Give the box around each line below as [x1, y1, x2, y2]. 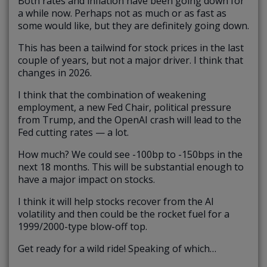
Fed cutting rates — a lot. [18, 125, 129, 139]
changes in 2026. [18, 66, 92, 79]
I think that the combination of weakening [18, 88, 206, 101]
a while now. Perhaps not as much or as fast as [18, 6, 226, 20]
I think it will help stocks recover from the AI [18, 194, 214, 208]
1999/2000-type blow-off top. [18, 219, 147, 233]
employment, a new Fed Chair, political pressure [18, 100, 231, 114]
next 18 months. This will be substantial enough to [18, 160, 244, 173]
